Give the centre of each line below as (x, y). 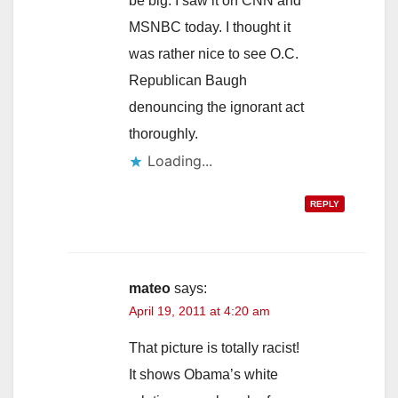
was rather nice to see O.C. (214, 53)
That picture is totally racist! (214, 347)
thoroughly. (163, 133)
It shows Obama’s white (203, 374)
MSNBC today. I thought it (210, 27)
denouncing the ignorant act (216, 107)
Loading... (180, 160)
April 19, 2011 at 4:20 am (199, 310)
